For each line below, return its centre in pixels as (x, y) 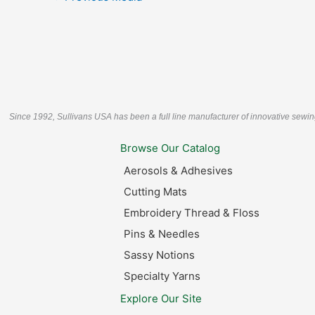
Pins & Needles (162, 234)
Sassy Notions (160, 255)
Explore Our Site (161, 299)
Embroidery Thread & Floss (192, 213)
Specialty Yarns (162, 276)
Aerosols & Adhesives (179, 171)
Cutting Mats (156, 192)
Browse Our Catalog (171, 148)
